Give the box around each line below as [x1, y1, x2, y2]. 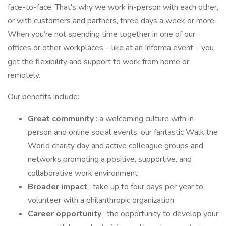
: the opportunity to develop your [103, 208, 218, 219]
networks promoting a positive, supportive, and [28, 154, 192, 165]
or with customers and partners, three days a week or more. [8, 15, 216, 26]
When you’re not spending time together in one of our [8, 29, 195, 40]
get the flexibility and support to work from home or [8, 56, 189, 67]
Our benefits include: [8, 91, 81, 102]
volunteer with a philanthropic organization [28, 195, 174, 206]
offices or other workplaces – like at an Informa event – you [8, 42, 214, 53]
